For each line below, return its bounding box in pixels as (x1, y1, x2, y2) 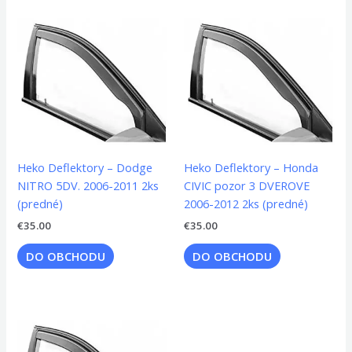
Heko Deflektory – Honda (184, 159, 318, 176)
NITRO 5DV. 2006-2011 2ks (17, 178, 159, 194)
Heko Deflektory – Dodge (17, 159, 153, 176)
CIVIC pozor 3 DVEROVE (184, 178, 310, 194)
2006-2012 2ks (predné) (184, 196, 308, 212)
